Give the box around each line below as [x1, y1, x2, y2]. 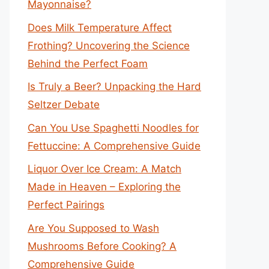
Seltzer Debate [28, 98, 100, 110]
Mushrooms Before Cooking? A [28, 240, 177, 252]
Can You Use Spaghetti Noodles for [28, 121, 199, 134]
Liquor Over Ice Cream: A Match [28, 163, 181, 175]
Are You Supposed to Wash [28, 222, 159, 234]
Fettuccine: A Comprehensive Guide [28, 139, 201, 152]
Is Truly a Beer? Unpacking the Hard [28, 80, 201, 92]
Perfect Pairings [28, 199, 104, 211]
